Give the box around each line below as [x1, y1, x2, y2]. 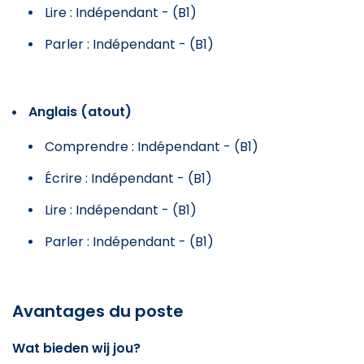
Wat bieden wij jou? [12, 338, 141, 357]
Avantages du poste [12, 299, 184, 323]
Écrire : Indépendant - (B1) [45, 168, 212, 188]
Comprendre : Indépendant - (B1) [45, 136, 258, 156]
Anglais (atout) [28, 102, 132, 121]
